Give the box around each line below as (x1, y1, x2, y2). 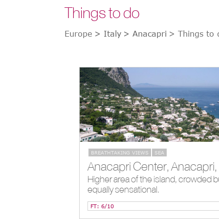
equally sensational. (88, 184, 159, 195)
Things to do (65, 4, 140, 22)
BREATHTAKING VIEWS (90, 150, 149, 155)
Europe (65, 29, 92, 38)
